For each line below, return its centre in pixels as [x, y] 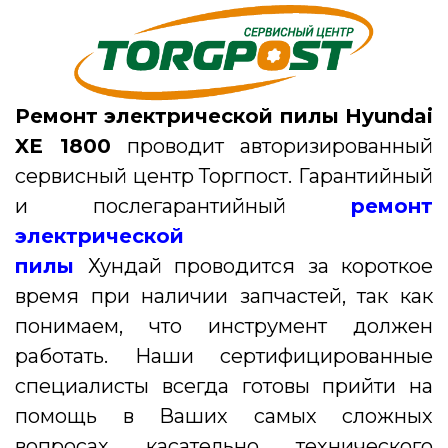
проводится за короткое [297, 265]
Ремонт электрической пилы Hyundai [224, 115]
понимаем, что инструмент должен [224, 325]
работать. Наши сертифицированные [224, 355]
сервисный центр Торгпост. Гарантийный [224, 175]
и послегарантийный [183, 205]
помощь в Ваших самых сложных [224, 415]
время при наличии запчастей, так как [224, 295]
